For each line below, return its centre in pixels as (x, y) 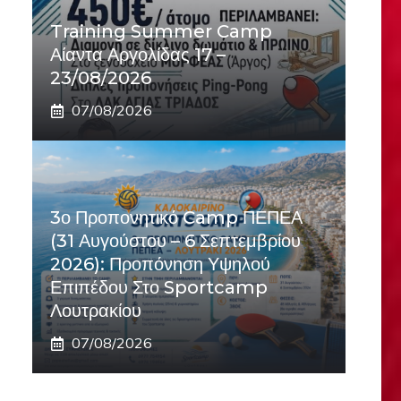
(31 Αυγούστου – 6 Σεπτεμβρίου (175, 241)
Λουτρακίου (96, 311)
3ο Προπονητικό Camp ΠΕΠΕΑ (176, 218)
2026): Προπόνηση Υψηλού (160, 264)
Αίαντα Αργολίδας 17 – (138, 55)
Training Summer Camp (161, 31)
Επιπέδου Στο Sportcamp (159, 287)
